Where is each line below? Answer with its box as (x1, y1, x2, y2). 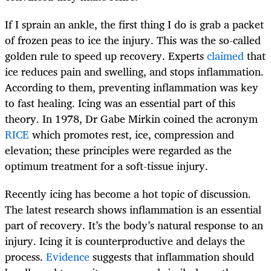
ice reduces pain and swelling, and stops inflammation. (5, 62, 264, 81)
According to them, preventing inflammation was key (5, 78, 258, 97)
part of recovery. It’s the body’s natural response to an (5, 216, 263, 235)
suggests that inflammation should (90, 247, 254, 266)
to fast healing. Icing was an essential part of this (5, 94, 235, 113)
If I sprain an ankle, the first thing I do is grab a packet (5, 15, 264, 34)
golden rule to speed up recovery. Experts (5, 47, 207, 65)
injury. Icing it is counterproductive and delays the (5, 232, 245, 250)
